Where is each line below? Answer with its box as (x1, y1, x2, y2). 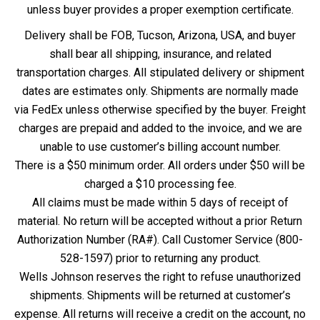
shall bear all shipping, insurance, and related (49, 47, 271, 61)
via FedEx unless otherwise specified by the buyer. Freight (14, 103, 306, 117)
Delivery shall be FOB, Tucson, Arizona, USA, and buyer (24, 29, 296, 43)
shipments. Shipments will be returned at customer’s (29, 289, 291, 303)
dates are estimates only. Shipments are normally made (21, 84, 299, 99)
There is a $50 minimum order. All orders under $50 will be (15, 159, 305, 173)
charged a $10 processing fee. (84, 177, 236, 191)
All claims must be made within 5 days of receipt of (31, 196, 289, 210)
